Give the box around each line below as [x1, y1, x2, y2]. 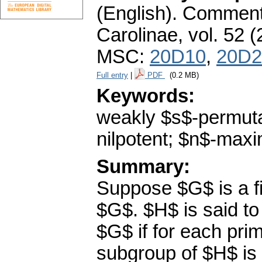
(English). [96, 3, 177, 25]
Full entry [96, 71, 128, 80]
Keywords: [96, 85, 195, 107]
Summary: [96, 156, 190, 178]
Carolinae [96, 25, 178, 46]
